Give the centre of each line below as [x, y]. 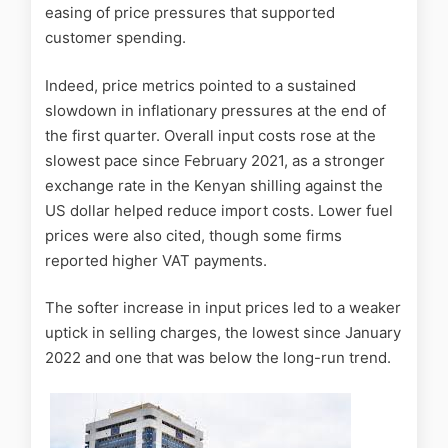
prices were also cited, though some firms [193, 235]
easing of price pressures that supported [190, 13]
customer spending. [115, 38]
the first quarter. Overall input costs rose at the [210, 135]
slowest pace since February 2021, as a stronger [215, 160]
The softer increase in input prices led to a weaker [223, 308]
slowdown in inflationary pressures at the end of [215, 110]
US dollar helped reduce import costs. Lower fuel [219, 210]
